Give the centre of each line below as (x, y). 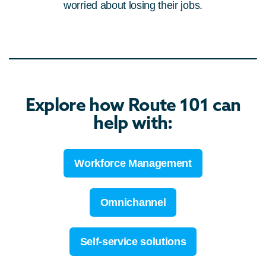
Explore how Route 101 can (133, 105)
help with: (133, 123)
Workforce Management (133, 164)
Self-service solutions (133, 242)
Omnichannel (133, 203)
